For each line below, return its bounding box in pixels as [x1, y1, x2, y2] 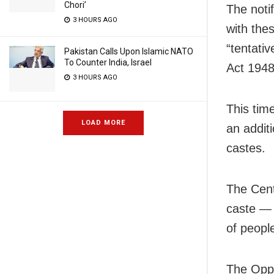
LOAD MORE [81, 119, 125, 127]
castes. [226, 141, 265, 155]
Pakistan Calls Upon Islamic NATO [64, 46, 193, 56]
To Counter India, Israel [64, 57, 152, 67]
